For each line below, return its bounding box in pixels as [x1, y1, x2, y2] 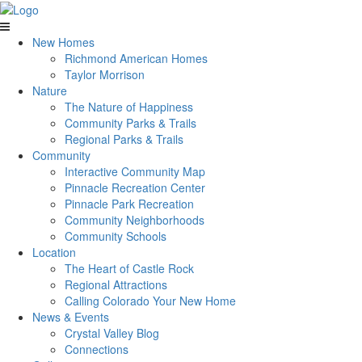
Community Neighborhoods [65, 212, 204, 229]
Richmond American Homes [65, 50, 208, 67]
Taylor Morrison [65, 66, 145, 83]
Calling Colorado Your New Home [65, 293, 236, 309]
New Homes [32, 34, 95, 51]
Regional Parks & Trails [65, 131, 183, 148]
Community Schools [65, 228, 166, 245]
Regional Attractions [65, 276, 167, 293]
